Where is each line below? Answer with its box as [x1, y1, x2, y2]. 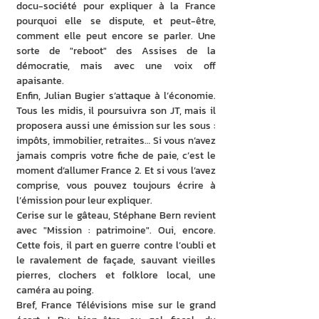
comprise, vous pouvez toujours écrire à [16, 178, 216, 193]
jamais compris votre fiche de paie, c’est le [16, 148, 216, 163]
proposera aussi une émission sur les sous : [16, 118, 216, 133]
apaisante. [16, 73, 64, 88]
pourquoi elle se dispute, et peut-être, [16, 14, 216, 28]
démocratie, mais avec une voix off [16, 58, 216, 73]
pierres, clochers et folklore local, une [16, 268, 216, 283]
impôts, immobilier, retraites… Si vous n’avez [16, 133, 216, 148]
